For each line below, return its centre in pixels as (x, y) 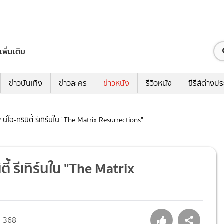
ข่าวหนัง (116, 83)
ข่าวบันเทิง (26, 83)
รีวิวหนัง (159, 83)
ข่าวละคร (73, 83)
